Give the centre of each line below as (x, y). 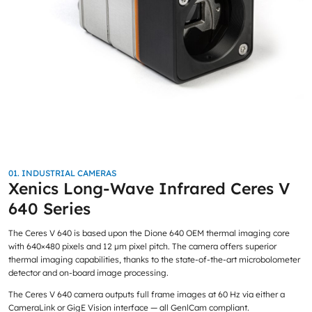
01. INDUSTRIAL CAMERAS (62, 173)
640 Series (49, 208)
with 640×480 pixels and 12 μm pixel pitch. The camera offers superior (142, 247)
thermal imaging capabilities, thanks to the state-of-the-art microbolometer (154, 260)
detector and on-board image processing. (88, 273)
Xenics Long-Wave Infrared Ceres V (149, 188)
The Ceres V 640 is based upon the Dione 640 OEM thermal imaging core (149, 233)
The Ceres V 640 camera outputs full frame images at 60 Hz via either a (146, 294)
